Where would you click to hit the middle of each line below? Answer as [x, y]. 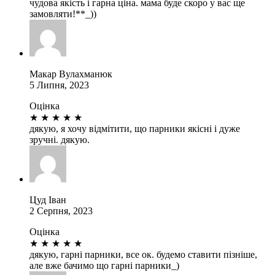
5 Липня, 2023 [59, 85]
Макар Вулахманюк [71, 74]
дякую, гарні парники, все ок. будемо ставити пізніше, [143, 254]
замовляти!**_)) [63, 14]
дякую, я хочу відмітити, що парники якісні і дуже [135, 128]
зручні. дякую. [60, 139]
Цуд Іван [48, 199]
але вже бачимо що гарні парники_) [104, 265]
